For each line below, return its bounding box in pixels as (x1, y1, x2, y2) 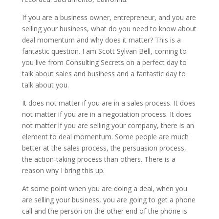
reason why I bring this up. (22, 165, 105, 175)
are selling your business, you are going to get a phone (22, 195, 196, 204)
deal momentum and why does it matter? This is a (22, 35, 181, 44)
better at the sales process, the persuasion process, (22, 143, 186, 153)
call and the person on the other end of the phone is (22, 206, 187, 216)
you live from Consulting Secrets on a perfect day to (22, 57, 187, 67)
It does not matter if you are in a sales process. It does (22, 98, 196, 108)
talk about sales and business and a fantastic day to (22, 68, 186, 78)
